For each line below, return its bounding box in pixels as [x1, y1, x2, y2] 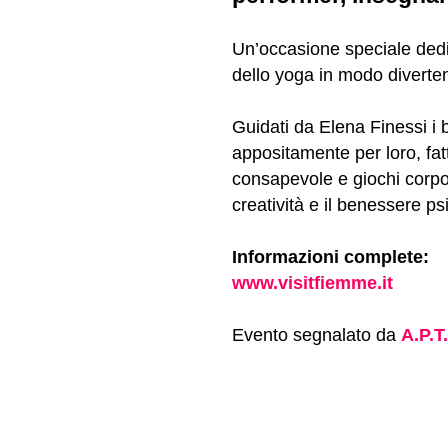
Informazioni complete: [232, 246, 429, 267]
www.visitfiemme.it [232, 272, 393, 293]
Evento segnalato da [232, 324, 401, 345]
